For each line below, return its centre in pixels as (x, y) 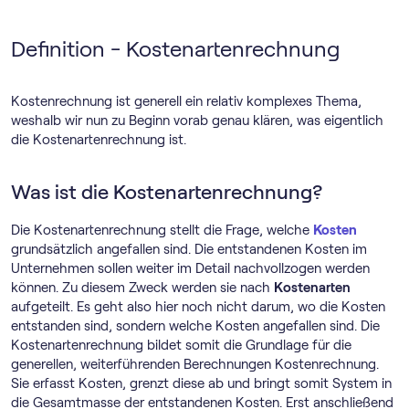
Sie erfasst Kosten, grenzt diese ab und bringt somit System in (201, 383)
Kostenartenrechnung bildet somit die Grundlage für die (181, 345)
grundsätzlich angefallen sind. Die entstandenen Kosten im (189, 249)
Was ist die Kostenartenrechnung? (167, 192)
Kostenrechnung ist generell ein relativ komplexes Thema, (186, 101)
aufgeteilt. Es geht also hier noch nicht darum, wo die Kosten (198, 307)
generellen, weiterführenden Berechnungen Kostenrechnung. (195, 364)
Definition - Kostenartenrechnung (175, 49)
